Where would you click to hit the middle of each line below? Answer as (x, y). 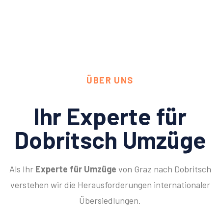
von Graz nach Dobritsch (164, 169)
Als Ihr (22, 169)
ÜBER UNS (110, 80)
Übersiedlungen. (110, 201)
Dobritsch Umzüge (110, 140)
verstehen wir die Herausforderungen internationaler (110, 185)
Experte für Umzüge (76, 169)
